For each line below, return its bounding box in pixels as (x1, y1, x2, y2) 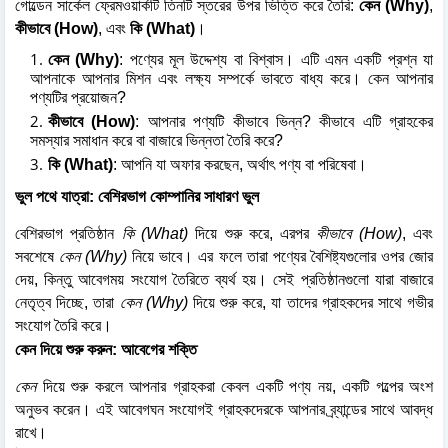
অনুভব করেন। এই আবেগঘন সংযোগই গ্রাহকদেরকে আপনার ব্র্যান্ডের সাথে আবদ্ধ (15, 400, 433, 418)
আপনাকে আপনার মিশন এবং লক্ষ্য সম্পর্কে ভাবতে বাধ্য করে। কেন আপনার (30, 69, 433, 87)
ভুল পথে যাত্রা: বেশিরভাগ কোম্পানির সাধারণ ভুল (15, 187, 259, 205)
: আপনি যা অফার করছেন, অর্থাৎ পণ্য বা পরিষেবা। (113, 155, 367, 173)
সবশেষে (15, 247, 60, 265)
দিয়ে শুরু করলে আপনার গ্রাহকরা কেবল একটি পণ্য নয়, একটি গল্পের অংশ (36, 377, 433, 395)
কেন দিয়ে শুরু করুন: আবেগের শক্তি (15, 340, 197, 358)
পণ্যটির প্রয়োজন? (30, 88, 126, 106)
